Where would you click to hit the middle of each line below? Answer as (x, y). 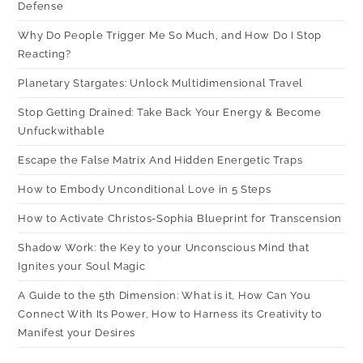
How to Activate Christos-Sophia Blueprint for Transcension (180, 218)
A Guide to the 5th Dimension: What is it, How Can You (164, 295)
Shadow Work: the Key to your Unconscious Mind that (164, 247)
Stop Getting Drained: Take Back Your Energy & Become (170, 112)
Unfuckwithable (62, 130)
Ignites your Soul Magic (82, 266)
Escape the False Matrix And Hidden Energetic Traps (160, 160)
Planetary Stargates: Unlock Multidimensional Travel (161, 83)
